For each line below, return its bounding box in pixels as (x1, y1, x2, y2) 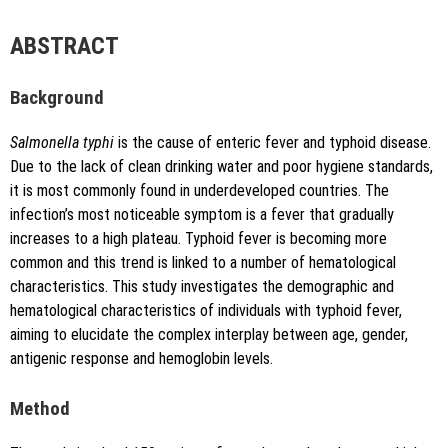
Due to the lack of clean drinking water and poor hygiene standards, (10, 156, 433, 176)
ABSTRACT (10, 32, 119, 61)
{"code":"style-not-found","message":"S (72, 27, 376, 44)
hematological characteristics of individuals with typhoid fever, (10, 300, 402, 320)
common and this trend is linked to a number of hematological (10, 252, 396, 272)
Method (10, 397, 70, 420)
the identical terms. (30, 18, 152, 38)
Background (10, 87, 104, 110)
